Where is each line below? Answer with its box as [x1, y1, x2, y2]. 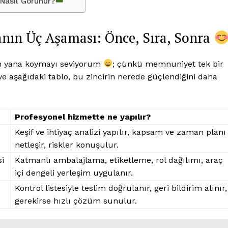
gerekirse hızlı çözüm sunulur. [15, 195, 137, 206]
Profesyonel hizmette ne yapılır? [15, 111, 151, 122]
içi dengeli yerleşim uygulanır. [15, 167, 133, 178]
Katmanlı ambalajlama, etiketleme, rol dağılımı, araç [15, 155, 223, 165]
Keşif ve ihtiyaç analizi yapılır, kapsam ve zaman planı [15, 127, 226, 137]
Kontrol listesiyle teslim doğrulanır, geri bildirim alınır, [15, 183, 227, 193]
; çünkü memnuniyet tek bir [112, 59, 224, 69]
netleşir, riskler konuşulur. [15, 139, 119, 150]
